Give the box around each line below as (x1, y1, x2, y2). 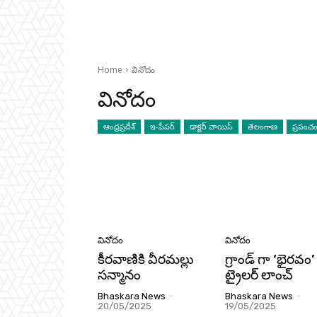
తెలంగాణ (248, 120, 277, 132)
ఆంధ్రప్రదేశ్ (103, 120, 135, 132)
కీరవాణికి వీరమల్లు (98, 251, 194, 268)
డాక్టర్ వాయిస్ (190, 120, 233, 132)
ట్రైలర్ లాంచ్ (225, 267, 292, 284)
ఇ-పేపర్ (150, 120, 175, 132)
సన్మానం (98, 267, 141, 284)
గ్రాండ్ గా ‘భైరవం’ (225, 251, 315, 268)
